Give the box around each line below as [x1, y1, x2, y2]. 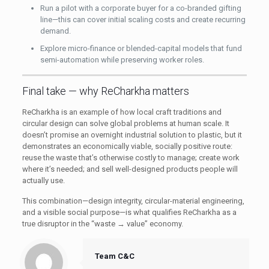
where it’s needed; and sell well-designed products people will [22, 164, 238, 174]
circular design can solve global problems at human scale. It [22, 118, 229, 128]
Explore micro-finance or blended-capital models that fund [40, 43, 242, 53]
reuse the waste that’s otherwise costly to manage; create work [22, 153, 240, 162]
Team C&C [95, 251, 134, 261]
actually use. [22, 175, 65, 185]
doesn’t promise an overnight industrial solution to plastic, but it [22, 130, 242, 139]
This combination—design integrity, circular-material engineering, [22, 196, 244, 205]
